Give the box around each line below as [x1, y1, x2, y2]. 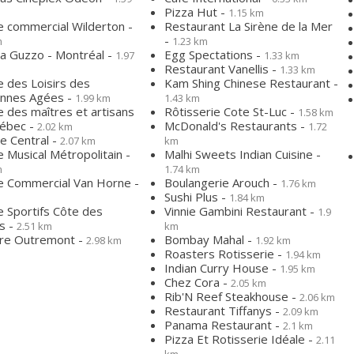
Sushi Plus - [164, 189, 229, 205]
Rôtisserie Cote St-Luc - [164, 104, 298, 119]
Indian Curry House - [164, 260, 280, 276]
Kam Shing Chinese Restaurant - [164, 75, 338, 91]
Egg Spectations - [164, 47, 264, 62]
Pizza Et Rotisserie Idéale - [164, 331, 316, 347]
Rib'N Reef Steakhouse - [164, 288, 299, 304]
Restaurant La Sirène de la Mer [164, 18, 333, 34]
